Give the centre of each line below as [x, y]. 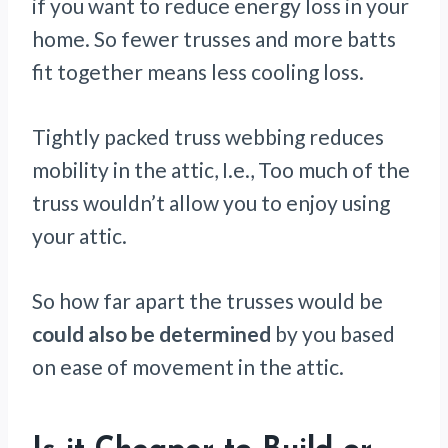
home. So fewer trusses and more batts [214, 39]
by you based [333, 334]
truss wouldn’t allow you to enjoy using [211, 203]
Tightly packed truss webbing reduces [208, 137]
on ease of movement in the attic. [188, 367]
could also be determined [151, 334]
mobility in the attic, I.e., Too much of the [221, 170]
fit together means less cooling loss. [198, 72]
